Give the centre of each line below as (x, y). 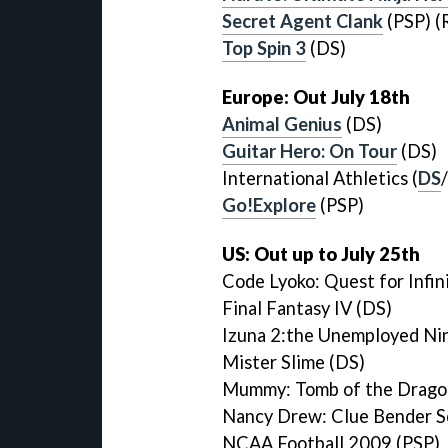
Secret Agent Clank (302, 21)
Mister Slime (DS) (293, 361)
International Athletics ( (320, 178)
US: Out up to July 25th (321, 253)
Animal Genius (282, 124)
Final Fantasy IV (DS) (307, 307)
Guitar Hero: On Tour (309, 151)
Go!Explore (269, 205)
